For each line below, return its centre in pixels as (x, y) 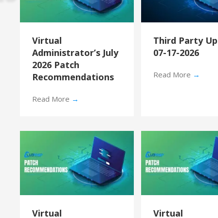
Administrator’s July (75, 52)
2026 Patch (55, 64)
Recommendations (73, 77)
